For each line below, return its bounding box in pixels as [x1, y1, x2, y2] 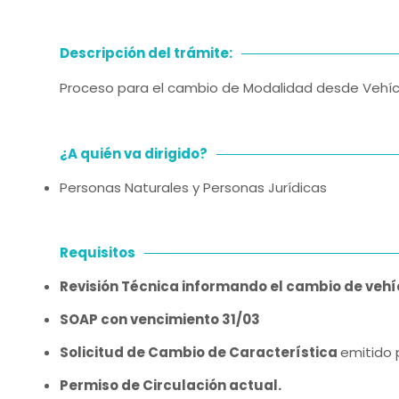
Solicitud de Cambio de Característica [60, 343, 340, 362]
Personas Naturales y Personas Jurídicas [60, 178, 327, 197]
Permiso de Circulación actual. [60, 376, 281, 395]
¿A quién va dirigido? [60, 144, 208, 163]
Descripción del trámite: [60, 44, 232, 62]
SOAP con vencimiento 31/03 [60, 310, 260, 329]
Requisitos [60, 243, 135, 262]
